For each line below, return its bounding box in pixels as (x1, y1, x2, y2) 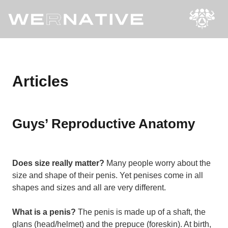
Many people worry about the (106, 159, 211, 167)
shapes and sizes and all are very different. (12, 183, 166, 192)
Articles (12, 73, 69, 90)
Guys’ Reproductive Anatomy (12, 116, 195, 131)
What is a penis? (12, 208, 78, 216)
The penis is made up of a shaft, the (78, 208, 206, 216)
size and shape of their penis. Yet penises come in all (12, 171, 203, 180)
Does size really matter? (12, 159, 106, 167)
